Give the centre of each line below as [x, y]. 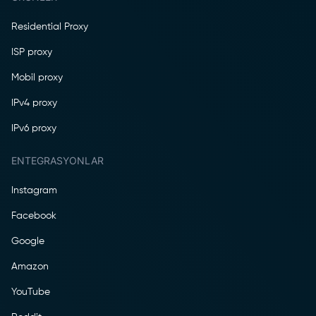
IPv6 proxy [34, 128]
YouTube [31, 292]
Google [28, 241]
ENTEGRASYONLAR [57, 161]
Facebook [34, 215]
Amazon [30, 266]
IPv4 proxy [34, 103]
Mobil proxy [37, 77]
